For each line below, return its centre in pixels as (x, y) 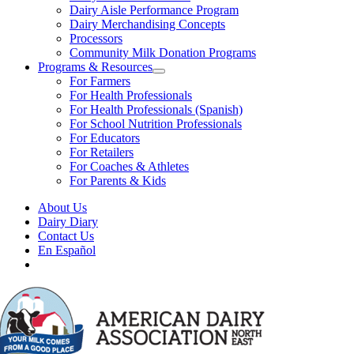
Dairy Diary (68, 222)
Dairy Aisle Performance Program (154, 10)
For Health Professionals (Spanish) (156, 109)
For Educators (105, 138)
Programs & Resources (95, 67)
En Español (67, 250)
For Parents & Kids (118, 181)
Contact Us (66, 236)
